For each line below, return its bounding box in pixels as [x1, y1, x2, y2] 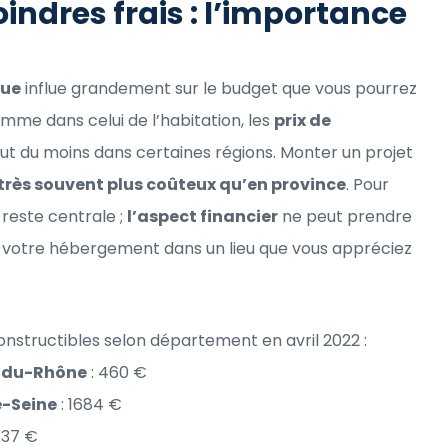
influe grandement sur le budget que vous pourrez [21, 76, 417, 100]
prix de [274, 108, 331, 132]
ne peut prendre [278, 204, 412, 228]
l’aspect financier [127, 204, 278, 228]
